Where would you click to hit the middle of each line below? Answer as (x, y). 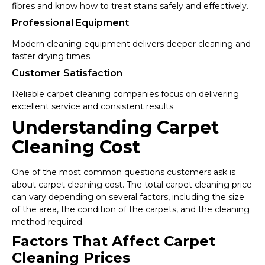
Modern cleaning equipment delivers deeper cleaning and (131, 44)
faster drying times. (52, 56)
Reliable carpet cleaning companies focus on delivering (125, 94)
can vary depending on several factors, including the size (128, 197)
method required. (48, 222)
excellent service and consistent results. (93, 107)
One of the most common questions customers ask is (124, 172)
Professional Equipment (70, 23)
